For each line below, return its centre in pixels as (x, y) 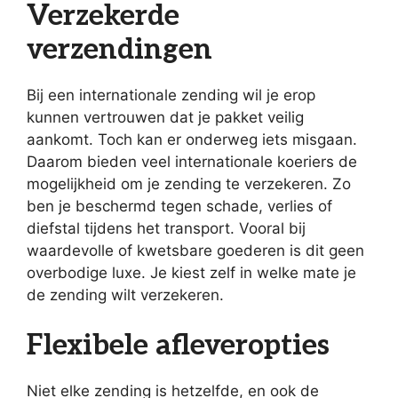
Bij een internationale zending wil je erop (171, 95)
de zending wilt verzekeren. (125, 295)
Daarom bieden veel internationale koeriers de (192, 161)
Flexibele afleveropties (178, 346)
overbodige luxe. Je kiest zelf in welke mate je (191, 272)
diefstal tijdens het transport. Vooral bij (166, 228)
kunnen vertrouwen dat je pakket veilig (165, 117)
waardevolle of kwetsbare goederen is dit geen (195, 250)
